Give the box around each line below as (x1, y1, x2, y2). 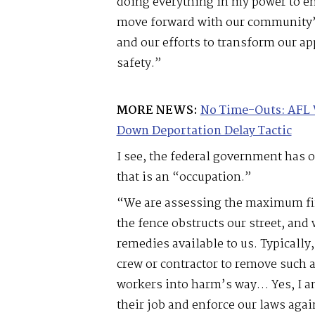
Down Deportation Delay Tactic (116, 121, 292, 141)
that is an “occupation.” (116, 167, 252, 187)
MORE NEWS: (116, 101, 198, 120)
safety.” (116, 53, 162, 73)
